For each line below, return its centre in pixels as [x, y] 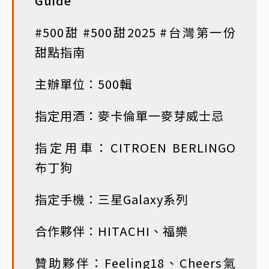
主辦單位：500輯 [83, 84]
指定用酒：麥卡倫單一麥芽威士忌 [129, 116]
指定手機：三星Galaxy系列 [112, 199]
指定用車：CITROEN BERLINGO [135, 148]
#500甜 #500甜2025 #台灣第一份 [135, 32]
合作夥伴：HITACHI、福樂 [111, 231]
